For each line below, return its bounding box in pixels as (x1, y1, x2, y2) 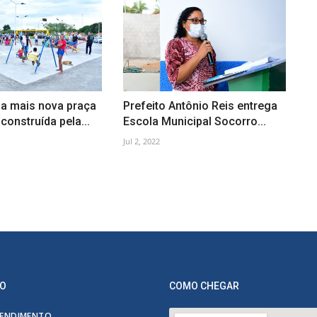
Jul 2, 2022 (122, 136, 160, 147)
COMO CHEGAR (169, 280, 239, 292)
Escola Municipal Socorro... (122, 115, 266, 129)
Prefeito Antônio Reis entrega (122, 99, 277, 113)
